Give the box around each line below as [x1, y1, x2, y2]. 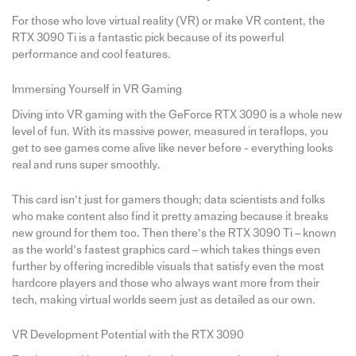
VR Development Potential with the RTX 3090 [11, 329, 244, 342]
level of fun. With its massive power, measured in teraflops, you [11, 125, 328, 137]
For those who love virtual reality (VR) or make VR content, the [11, 15, 325, 28]
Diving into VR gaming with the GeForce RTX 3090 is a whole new [11, 108, 342, 121]
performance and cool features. [11, 48, 171, 61]
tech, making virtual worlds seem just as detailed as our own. [11, 293, 315, 306]
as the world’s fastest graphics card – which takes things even [11, 243, 320, 256]
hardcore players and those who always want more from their [11, 277, 319, 289]
